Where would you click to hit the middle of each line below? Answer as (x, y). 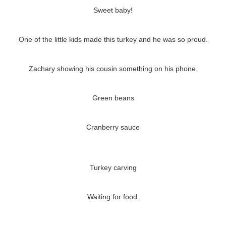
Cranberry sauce (113, 127)
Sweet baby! (113, 10)
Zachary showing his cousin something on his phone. (113, 69)
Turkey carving (113, 168)
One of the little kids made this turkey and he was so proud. (113, 40)
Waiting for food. (113, 197)
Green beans (113, 98)
